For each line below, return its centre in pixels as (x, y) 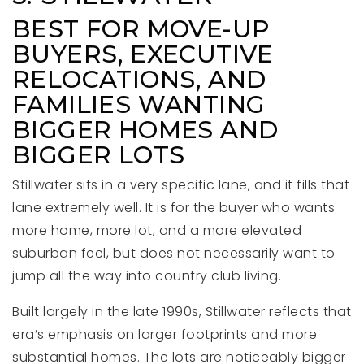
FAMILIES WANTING (139, 104)
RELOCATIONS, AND (139, 79)
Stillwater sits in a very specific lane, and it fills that (181, 185)
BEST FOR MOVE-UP (141, 29)
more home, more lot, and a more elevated (157, 230)
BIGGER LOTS (99, 155)
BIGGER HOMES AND (145, 130)
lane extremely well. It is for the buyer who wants (173, 208)
